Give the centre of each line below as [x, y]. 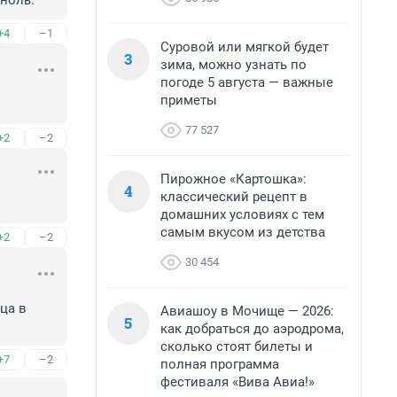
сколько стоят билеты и [237, 346]
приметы [189, 100]
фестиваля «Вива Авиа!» [237, 382]
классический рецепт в [234, 197]
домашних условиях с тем [242, 214]
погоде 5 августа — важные [247, 82]
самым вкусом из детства [243, 232]
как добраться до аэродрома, [252, 329]
